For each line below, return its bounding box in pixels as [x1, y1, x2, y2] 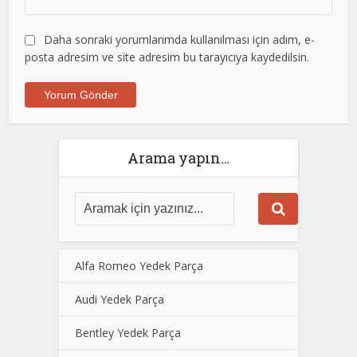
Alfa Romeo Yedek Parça [75, 258, 203, 273]
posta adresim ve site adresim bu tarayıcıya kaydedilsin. [25, 49, 310, 65]
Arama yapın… [127, 148, 229, 167]
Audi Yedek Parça [75, 292, 164, 307]
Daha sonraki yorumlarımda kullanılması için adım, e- [44, 32, 316, 47]
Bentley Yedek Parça [75, 325, 181, 340]
